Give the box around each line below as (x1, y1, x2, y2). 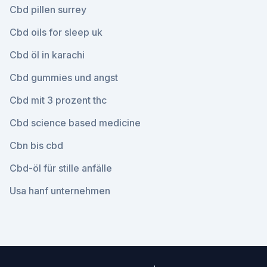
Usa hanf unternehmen (10, 185, 110, 197)
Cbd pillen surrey (10, 4, 86, 15)
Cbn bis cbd (10, 139, 63, 151)
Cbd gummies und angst (10, 72, 118, 83)
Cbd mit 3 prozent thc (10, 94, 107, 106)
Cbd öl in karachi (10, 49, 85, 61)
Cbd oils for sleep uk (10, 26, 103, 38)
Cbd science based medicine (10, 117, 141, 129)
